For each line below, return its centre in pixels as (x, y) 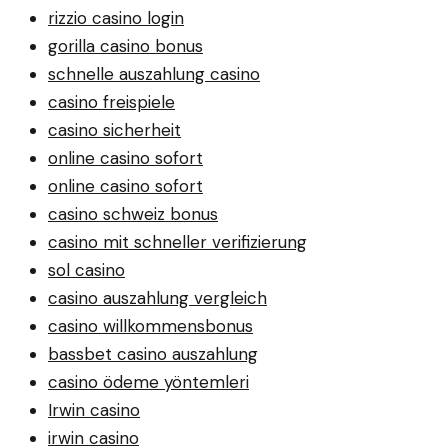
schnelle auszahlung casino (154, 74)
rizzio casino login (116, 18)
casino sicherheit (114, 130)
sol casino (86, 270)
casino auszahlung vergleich (157, 298)
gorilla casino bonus (125, 46)
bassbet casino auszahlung (153, 354)
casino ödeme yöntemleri (148, 382)
